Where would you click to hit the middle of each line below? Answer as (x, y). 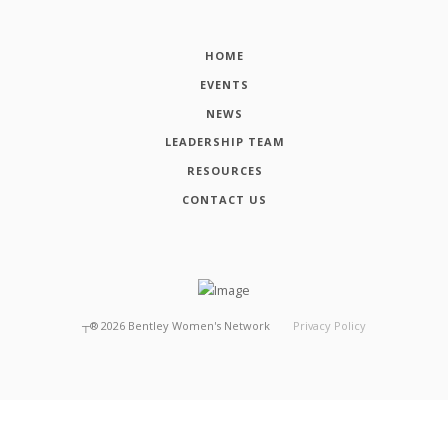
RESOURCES (224, 171)
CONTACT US (224, 200)
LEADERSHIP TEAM (224, 142)
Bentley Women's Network (198, 325)
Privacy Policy (330, 325)
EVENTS (224, 84)
